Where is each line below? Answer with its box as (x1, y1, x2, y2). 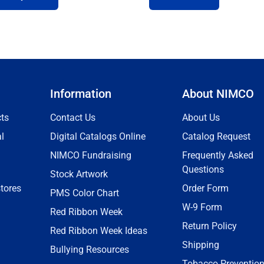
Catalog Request (182, 131, 250, 142)
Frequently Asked (182, 150, 253, 161)
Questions (182, 164, 224, 175)
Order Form (182, 183, 229, 194)
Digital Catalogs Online (50, 131, 146, 142)
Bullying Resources (50, 244, 129, 255)
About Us (182, 112, 220, 123)
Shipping (182, 239, 219, 250)
